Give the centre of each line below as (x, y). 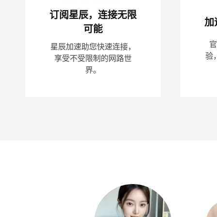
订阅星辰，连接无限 (93, 15)
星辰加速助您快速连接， (93, 47)
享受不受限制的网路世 (93, 59)
